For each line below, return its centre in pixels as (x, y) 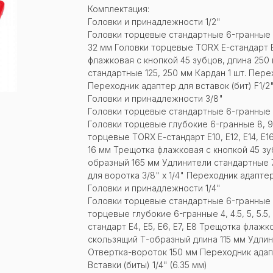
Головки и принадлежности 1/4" (154, 188)
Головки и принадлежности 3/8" (155, 98)
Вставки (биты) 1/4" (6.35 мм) (147, 264)
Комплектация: (119, 9)
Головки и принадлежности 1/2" (154, 21)
